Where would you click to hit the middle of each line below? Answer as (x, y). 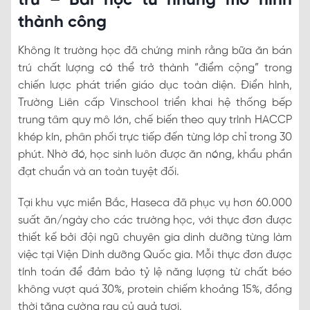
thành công (62, 22)
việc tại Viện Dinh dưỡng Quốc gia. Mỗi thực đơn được (155, 255)
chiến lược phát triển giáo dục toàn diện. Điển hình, (155, 85)
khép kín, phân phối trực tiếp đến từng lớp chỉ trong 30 (155, 137)
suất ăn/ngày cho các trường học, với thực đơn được (155, 220)
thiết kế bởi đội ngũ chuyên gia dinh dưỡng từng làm (155, 237)
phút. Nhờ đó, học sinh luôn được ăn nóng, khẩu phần (155, 154)
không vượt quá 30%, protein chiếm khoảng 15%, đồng (155, 289)
